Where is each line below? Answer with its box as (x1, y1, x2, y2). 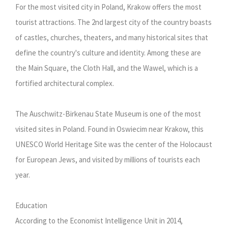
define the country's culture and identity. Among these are (15, 48, 201, 58)
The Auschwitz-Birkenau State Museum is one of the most (15, 109, 201, 119)
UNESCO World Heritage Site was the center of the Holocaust (15, 139, 212, 150)
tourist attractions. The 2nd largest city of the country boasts (15, 17, 212, 27)
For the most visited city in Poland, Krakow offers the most (15, 2, 202, 12)
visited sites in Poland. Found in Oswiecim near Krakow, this (15, 124, 204, 134)
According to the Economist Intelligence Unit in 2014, (15, 216, 183, 226)
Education (15, 201, 47, 211)
